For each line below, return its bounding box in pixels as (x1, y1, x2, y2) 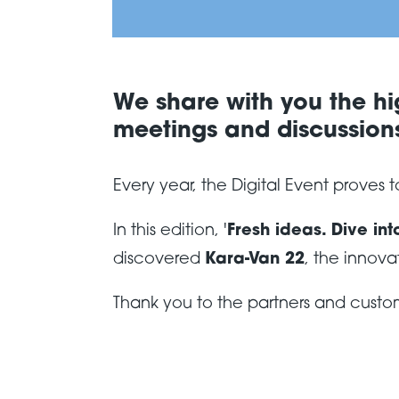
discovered (112, 252, 205, 268)
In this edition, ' (112, 224, 227, 240)
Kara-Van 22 (204, 252, 305, 268)
